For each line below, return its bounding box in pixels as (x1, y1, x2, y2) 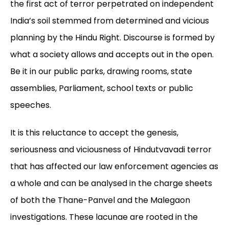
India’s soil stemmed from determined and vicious (10, 15, 209, 27)
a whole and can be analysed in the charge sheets (10, 177, 212, 190)
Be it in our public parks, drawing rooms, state (10, 65, 192, 78)
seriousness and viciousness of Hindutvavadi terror (10, 144, 212, 156)
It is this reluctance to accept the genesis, (10, 127, 178, 139)
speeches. (10, 99, 51, 111)
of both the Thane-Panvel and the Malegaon (10, 194, 190, 207)
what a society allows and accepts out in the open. (10, 49, 214, 61)
